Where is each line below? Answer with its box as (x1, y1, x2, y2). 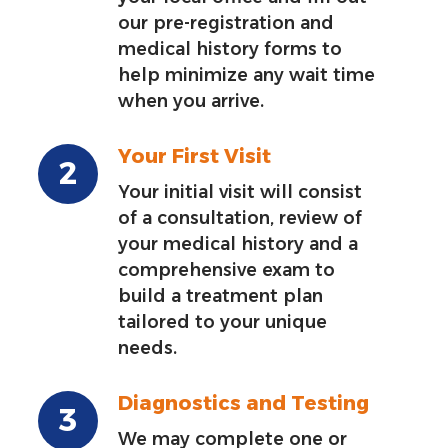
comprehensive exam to (118, 258, 336, 280)
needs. (118, 336, 178, 358)
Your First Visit (118, 143, 272, 168)
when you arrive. (118, 89, 265, 111)
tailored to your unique (118, 310, 328, 332)
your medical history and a (118, 232, 359, 254)
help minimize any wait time (118, 63, 376, 85)
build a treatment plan (118, 284, 324, 306)
